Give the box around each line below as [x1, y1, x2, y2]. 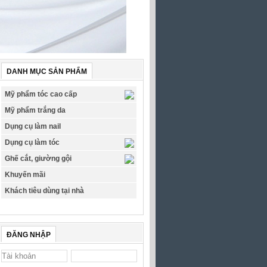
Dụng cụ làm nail [5, 122, 61, 131]
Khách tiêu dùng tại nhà [5, 187, 84, 195]
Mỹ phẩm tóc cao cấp [5, 90, 77, 98]
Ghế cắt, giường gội [5, 154, 72, 163]
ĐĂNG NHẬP [7, 231, 51, 239]
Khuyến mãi [5, 170, 45, 179]
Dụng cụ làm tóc [5, 138, 60, 147]
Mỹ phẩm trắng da [5, 106, 66, 114]
